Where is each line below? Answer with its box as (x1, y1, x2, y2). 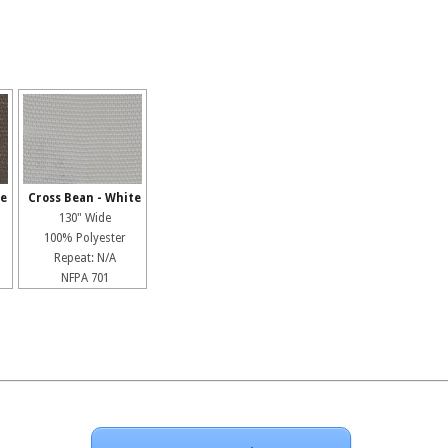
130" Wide (58, 210, 111, 225)
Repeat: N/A (53, 250, 116, 265)
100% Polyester (43, 230, 126, 245)
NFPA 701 (60, 270, 109, 285)
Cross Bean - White (28, 190, 142, 205)
